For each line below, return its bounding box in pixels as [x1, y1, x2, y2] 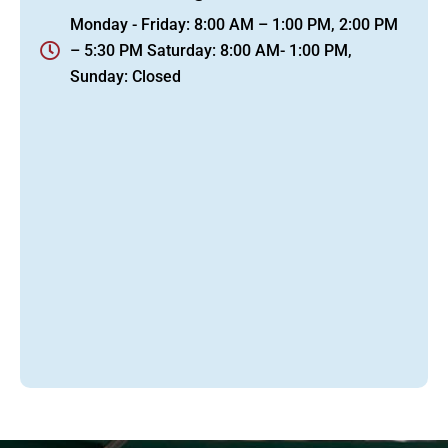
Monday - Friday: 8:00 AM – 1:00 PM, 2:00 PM [70, 15, 398, 34]
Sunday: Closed [70, 67, 181, 86]
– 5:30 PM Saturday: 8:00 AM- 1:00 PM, [70, 41, 352, 60]
